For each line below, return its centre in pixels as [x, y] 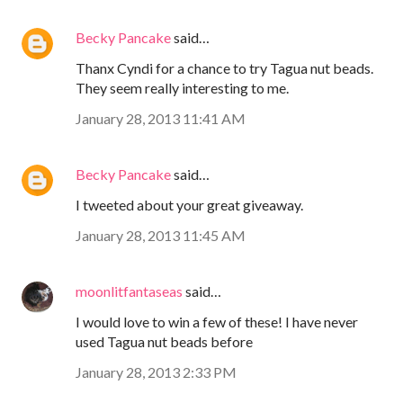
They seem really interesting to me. [182, 87]
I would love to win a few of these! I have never [217, 321]
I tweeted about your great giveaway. [189, 204]
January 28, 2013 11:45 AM [161, 235]
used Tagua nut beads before [164, 341]
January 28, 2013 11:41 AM [161, 118]
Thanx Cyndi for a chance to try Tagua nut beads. [224, 67]
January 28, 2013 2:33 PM [156, 372]
